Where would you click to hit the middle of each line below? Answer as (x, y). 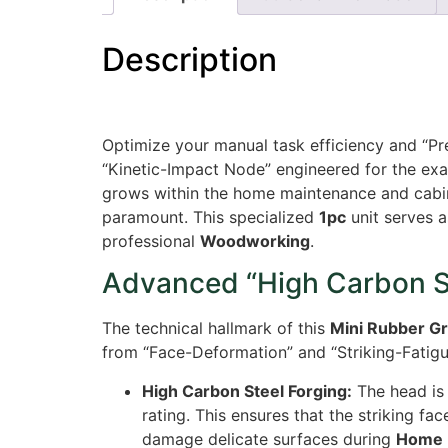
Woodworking (255, 241)
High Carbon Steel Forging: (247, 390)
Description (189, 59)
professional (151, 241)
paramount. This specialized (210, 217)
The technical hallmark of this (216, 328)
